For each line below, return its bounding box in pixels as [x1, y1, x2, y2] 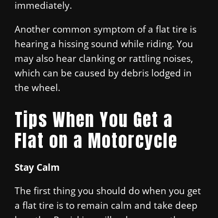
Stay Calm [15, 161, 60, 173]
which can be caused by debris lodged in [15, 66, 192, 79]
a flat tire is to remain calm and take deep [15, 199, 198, 212]
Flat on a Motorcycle [15, 127, 178, 154]
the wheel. [15, 81, 60, 93]
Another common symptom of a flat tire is [15, 22, 197, 35]
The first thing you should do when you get [15, 184, 201, 197]
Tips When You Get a [15, 106, 173, 133]
